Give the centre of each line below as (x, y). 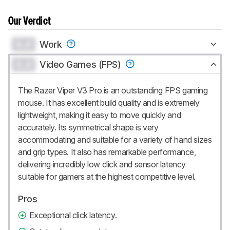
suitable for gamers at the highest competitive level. (107, 176)
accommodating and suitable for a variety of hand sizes (115, 139)
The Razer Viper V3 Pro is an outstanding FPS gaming (113, 90)
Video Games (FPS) (81, 64)
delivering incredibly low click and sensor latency (102, 164)
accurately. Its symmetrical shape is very (88, 127)
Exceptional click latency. (73, 215)
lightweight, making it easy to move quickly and (100, 115)
